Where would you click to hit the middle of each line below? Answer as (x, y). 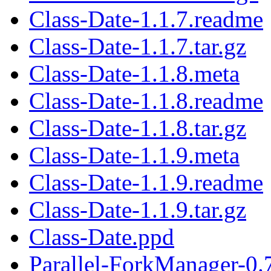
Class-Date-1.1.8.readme (146, 100)
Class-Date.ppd (102, 237)
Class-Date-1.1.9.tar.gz (138, 209)
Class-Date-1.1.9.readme (146, 182)
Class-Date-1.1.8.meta (134, 73)
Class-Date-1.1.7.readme (146, 19)
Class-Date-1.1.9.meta (134, 155)
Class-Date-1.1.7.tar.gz (138, 46)
